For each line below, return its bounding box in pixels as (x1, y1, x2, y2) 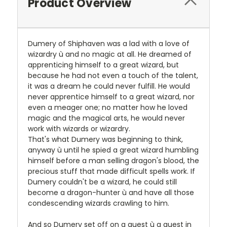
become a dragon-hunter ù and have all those (28, 187, 194, 198)
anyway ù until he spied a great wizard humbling (28, 145, 199, 155)
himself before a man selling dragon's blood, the (28, 156, 199, 166)
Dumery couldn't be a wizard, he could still (28, 177, 177, 187)
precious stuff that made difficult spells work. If (28, 166, 195, 176)
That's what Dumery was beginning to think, (28, 134, 183, 144)
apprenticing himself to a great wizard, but (28, 60, 179, 70)
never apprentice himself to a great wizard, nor (28, 92, 195, 102)
